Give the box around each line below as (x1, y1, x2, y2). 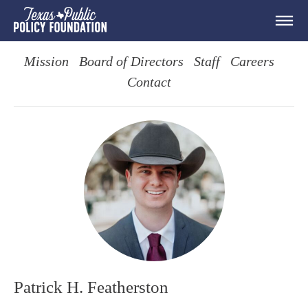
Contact (126, 75, 171, 90)
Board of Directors (78, 54, 184, 69)
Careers (230, 54, 274, 69)
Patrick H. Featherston (14, 277, 168, 297)
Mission (23, 54, 69, 69)
